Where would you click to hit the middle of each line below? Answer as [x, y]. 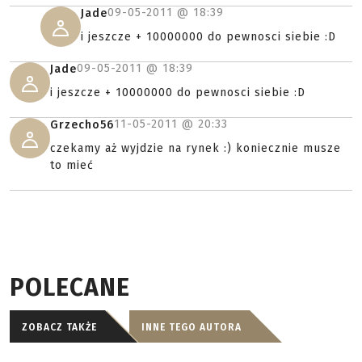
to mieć [72, 166]
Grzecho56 [82, 125]
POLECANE [70, 288]
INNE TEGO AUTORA [192, 328]
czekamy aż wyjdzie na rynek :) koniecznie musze [196, 149]
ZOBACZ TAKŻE [59, 328]
